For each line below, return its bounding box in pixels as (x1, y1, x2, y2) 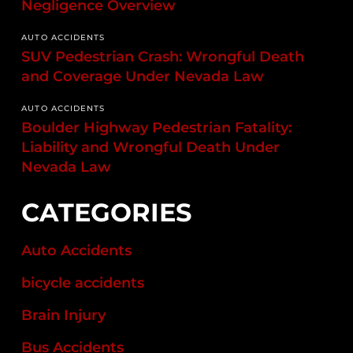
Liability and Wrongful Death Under (21, 139, 281, 157)
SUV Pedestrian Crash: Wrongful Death (21, 48, 305, 66)
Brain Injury (21, 307, 106, 325)
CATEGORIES (21, 197, 192, 229)
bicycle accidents (21, 274, 145, 292)
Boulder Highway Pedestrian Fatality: (21, 119, 292, 137)
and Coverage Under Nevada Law (21, 68, 265, 86)
